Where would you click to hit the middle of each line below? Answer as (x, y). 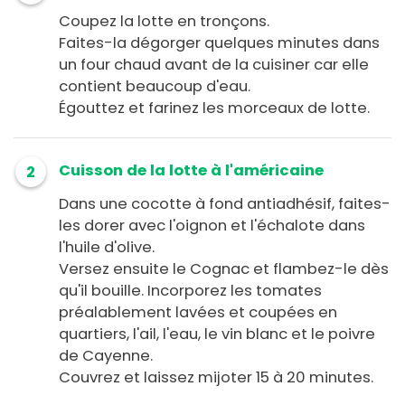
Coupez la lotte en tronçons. (164, 22)
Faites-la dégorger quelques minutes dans (219, 43)
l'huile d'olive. (107, 248)
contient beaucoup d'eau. (155, 87)
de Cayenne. (106, 356)
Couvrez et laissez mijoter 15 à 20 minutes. (216, 378)
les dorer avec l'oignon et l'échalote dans (212, 226)
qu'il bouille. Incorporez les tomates (190, 291)
